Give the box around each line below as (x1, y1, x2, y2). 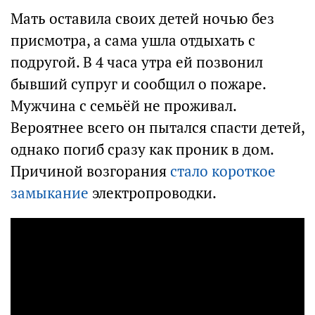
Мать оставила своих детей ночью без (11, 9, 274, 28)
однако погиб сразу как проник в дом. (11, 140, 274, 159)
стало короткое (170, 162, 276, 181)
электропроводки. (89, 184, 217, 202)
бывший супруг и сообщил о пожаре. (11, 75, 266, 94)
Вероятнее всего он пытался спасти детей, (11, 118, 304, 137)
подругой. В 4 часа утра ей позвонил (11, 53, 263, 72)
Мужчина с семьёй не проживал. (11, 96, 236, 115)
